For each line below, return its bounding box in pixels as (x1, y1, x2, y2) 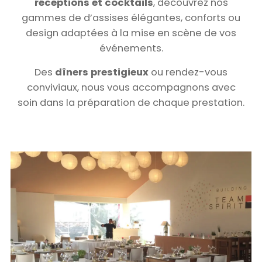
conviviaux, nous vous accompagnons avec (26, 81, 236, 95)
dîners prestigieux (55, 65, 149, 80)
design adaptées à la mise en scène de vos (26, 26, 236, 40)
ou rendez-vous (149, 65, 227, 80)
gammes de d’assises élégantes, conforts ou (22, 11, 240, 25)
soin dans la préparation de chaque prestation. (18, 96, 244, 110)
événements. (99, 42, 163, 56)
